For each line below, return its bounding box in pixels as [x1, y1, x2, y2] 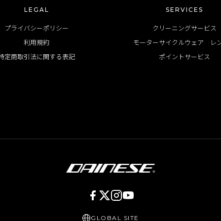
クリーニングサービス [152, 24, 217, 32]
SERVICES [166, 5, 203, 13]
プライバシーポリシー [4, 24, 69, 32]
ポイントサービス [159, 52, 210, 61]
